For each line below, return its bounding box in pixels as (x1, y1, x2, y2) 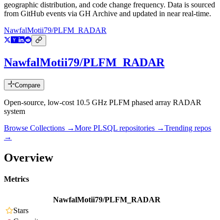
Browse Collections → (4, 124, 75, 133)
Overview (4, 151, 53, 164)
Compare (15, 82, 40, 89)
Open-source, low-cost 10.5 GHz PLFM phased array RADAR (4, 98, 201, 107)
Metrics (4, 175, 29, 184)
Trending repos (165, 124, 211, 133)
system (4, 107, 25, 116)
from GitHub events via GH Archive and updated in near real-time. (4, 9, 211, 18)
